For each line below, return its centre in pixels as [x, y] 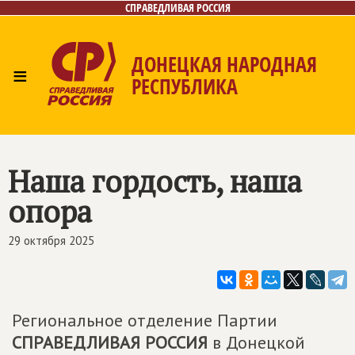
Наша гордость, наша [155, 181]
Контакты [304, 147]
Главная [45, 147]
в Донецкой [256, 342]
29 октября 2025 [51, 240]
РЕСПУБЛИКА [185, 86]
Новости [116, 147]
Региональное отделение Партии [145, 320]
